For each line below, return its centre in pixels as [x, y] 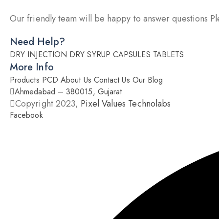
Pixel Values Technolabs [126, 104]
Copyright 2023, [48, 104]
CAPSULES [131, 55]
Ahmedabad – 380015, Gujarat [68, 92]
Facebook [26, 115]
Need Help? [37, 42]
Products [25, 80]
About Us [76, 80]
